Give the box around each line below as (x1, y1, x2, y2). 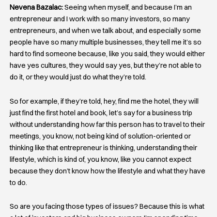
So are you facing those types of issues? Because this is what (10, 202, 204, 211)
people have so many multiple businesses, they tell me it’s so (10, 38, 201, 47)
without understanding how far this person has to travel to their (10, 120, 205, 129)
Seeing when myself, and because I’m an (63, 3, 192, 12)
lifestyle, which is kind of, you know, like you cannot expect (10, 155, 191, 164)
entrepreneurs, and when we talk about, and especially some (10, 26, 201, 35)
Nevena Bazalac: (10, 3, 63, 12)
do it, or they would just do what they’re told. (10, 73, 146, 82)
